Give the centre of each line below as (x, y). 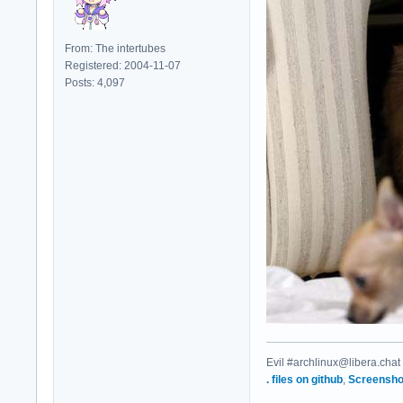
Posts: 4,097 (95, 83)
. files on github (304, 380)
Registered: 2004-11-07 (123, 66)
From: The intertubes (115, 49)
